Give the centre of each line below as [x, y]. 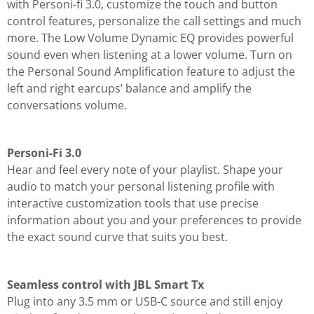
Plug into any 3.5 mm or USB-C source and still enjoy [145, 301]
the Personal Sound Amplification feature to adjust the [151, 71]
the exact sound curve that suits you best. [117, 237]
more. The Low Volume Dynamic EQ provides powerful [150, 37]
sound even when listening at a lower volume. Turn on [150, 54]
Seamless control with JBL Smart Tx [105, 284]
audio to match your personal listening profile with [141, 186]
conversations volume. [67, 105]
